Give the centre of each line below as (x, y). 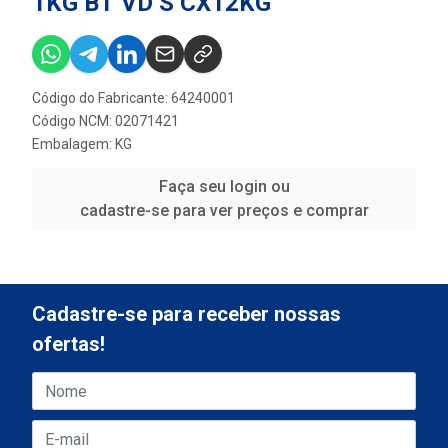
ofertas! (68, 344)
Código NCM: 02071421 (105, 120)
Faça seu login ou (224, 186)
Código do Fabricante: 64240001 (133, 97)
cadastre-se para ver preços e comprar (224, 210)
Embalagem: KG (82, 143)
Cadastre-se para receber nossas (186, 314)
